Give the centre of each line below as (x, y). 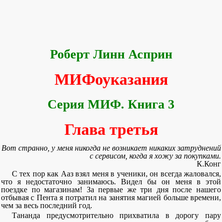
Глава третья (111, 129)
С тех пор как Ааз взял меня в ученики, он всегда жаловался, (116, 174)
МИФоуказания (111, 79)
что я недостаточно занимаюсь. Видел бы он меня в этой (111, 182)
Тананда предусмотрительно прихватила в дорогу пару (116, 215)
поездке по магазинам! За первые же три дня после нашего (111, 190)
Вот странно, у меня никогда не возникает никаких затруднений (111, 148)
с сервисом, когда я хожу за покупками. (155, 156)
